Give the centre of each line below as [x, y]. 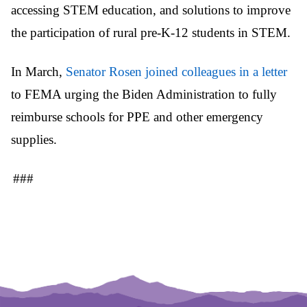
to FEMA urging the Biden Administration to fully [144, 94]
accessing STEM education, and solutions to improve [151, 10]
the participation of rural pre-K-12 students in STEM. [151, 32]
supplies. [34, 139]
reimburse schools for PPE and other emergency [137, 116]
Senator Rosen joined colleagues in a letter [176, 71]
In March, [38, 71]
